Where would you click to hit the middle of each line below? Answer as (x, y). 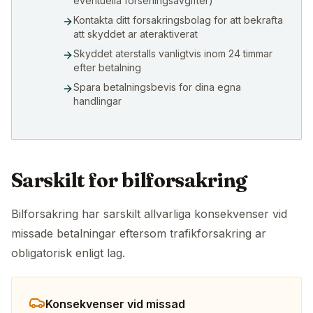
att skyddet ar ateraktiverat (136, 34)
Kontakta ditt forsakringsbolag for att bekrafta (178, 20)
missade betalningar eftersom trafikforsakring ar (139, 234)
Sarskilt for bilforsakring (129, 181)
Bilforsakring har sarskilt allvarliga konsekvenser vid (149, 214)
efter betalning (107, 68)
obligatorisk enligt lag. (68, 253)
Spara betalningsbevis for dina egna (157, 87)
